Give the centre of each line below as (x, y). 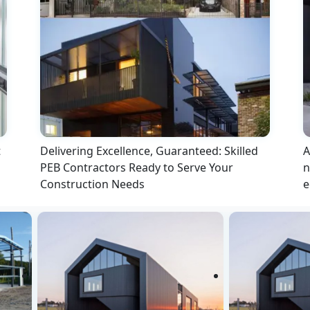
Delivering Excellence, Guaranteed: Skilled (149, 151)
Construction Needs (92, 184)
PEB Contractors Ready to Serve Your (137, 167)
